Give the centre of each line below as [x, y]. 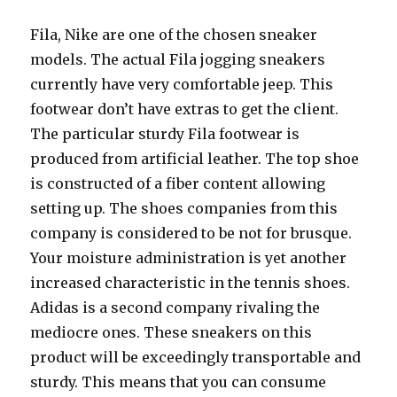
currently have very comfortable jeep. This [182, 84]
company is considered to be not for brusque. [191, 233]
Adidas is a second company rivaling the [175, 307]
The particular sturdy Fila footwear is [165, 134]
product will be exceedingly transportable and [196, 357]
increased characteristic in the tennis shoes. [191, 283]
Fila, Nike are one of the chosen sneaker [174, 35]
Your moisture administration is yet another [189, 258]
